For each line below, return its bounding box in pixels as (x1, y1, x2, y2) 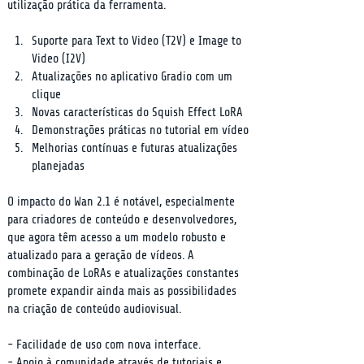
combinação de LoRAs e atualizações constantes (7, 266, 242, 280)
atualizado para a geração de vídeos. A (7, 249, 197, 262)
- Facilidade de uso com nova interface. (7, 338, 201, 352)
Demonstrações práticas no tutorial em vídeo (32, 123, 249, 137)
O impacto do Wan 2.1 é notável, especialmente (7, 195, 238, 209)
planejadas (32, 159, 84, 173)
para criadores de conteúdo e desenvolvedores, (7, 213, 240, 227)
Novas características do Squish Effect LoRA (32, 106, 243, 119)
